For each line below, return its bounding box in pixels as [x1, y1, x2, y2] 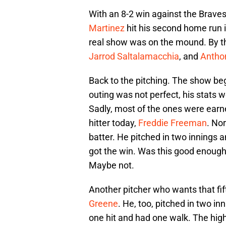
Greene [89, 198, 118, 209]
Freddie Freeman [138, 117, 207, 128]
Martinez [89, 22, 125, 33]
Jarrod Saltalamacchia [89, 50, 179, 62]
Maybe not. [89, 159, 134, 171]
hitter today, [89, 117, 138, 128]
